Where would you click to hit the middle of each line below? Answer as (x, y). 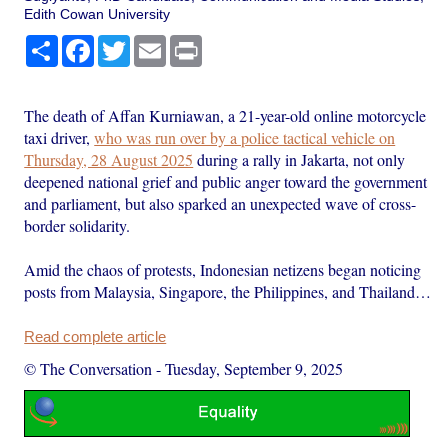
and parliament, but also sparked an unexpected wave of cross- (220, 203)
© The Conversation (88, 368)
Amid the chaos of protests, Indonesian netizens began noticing (223, 269)
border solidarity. (77, 225)
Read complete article (95, 336)
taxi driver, (59, 137)
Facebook (126, 42)
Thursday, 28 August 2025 (109, 159)
